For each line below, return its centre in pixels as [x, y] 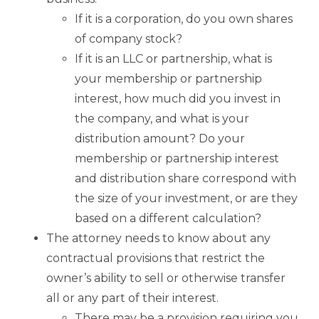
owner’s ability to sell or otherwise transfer [166, 278]
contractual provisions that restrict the [156, 258]
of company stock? [129, 38]
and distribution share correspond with [185, 178]
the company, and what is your [162, 118]
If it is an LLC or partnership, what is [173, 58]
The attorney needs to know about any [158, 238]
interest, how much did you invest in [178, 98]
